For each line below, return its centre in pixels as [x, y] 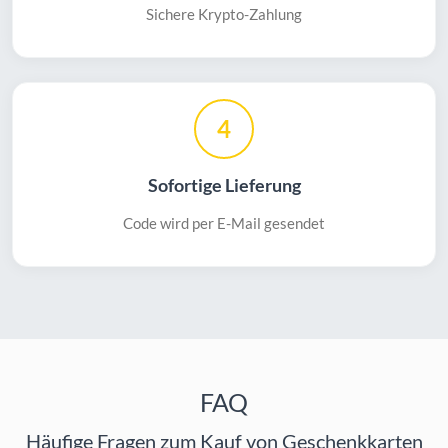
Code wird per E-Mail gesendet [224, 223]
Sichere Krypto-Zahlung [224, 14]
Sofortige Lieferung [224, 186]
